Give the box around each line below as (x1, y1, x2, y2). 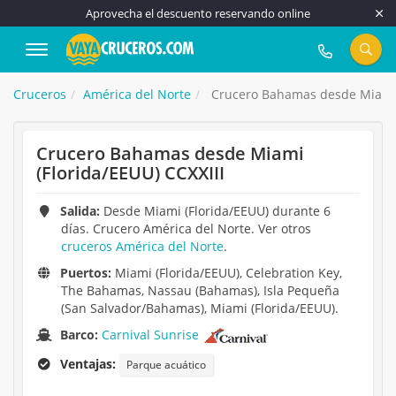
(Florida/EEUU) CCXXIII (36, 161, 225, 185)
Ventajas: (60, 355, 117, 373)
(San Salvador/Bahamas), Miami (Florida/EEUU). (61, 300, 339, 316)
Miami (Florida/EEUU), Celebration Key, (111, 264, 343, 281)
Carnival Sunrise (102, 326, 200, 343)
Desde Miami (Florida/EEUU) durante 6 (100, 202, 331, 219)
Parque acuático (126, 357, 207, 373)
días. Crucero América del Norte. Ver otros (61, 220, 311, 237)
